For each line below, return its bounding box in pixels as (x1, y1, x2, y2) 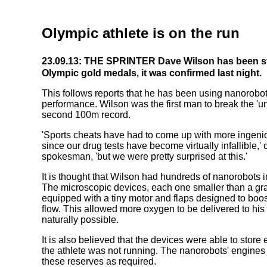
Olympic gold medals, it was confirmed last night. (42, 68, 262, 78)
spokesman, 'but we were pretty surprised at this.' (42, 151, 247, 162)
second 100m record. (42, 110, 131, 120)
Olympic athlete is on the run (42, 25, 240, 41)
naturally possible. (42, 215, 119, 225)
